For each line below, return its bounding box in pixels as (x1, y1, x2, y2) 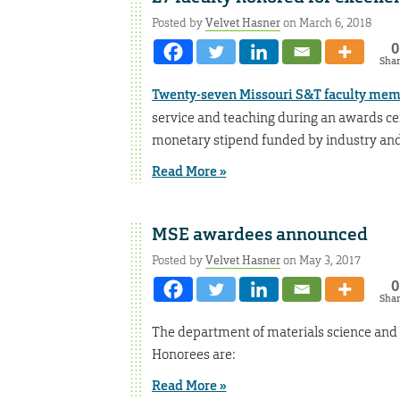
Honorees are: (151, 346, 236, 363)
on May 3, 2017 (279, 252, 361, 268)
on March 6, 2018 (279, 14, 371, 30)
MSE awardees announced (151, 222, 368, 246)
